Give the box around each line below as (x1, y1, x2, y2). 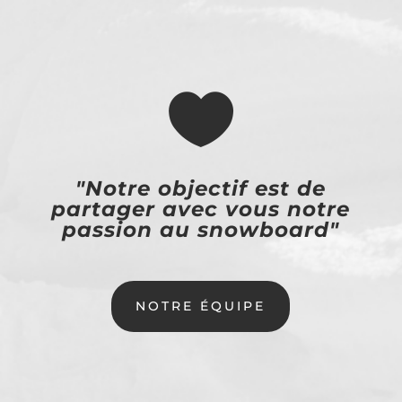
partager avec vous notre (51, 197, 351, 223)
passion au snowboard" (62, 217, 340, 243)
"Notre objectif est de (75, 176, 327, 202)
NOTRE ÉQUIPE (135, 298, 267, 315)
